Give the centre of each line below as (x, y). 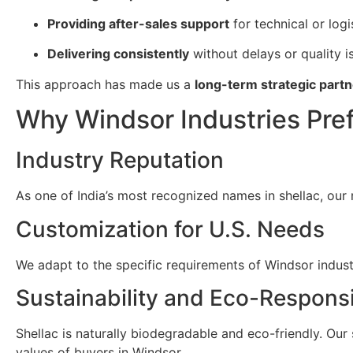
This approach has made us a (105, 84)
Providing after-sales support (138, 24)
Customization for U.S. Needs (170, 229)
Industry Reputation (120, 160)
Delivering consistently (118, 54)
